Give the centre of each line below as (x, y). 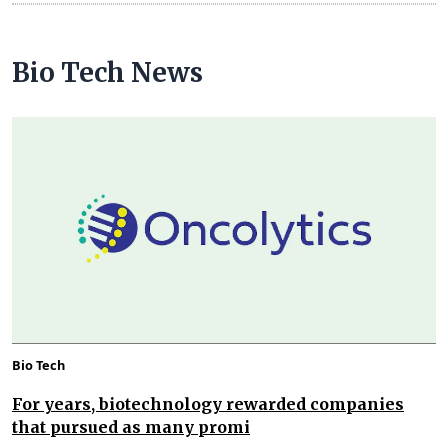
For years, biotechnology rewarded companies (208, 403)
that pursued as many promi (131, 426)
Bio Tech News (107, 73)
